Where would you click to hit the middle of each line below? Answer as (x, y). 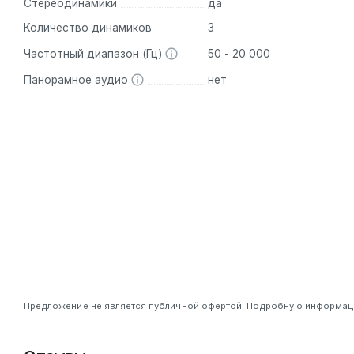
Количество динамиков (88, 27)
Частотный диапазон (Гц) (94, 53)
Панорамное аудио (77, 79)
